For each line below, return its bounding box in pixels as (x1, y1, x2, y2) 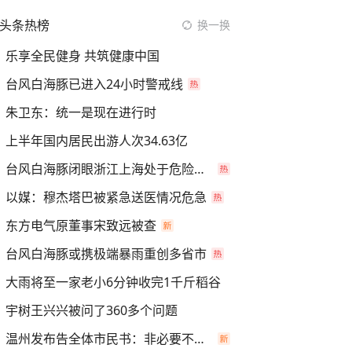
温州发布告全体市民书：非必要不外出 (194, 330, 204, 347)
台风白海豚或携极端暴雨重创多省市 (5, 245, 207, 262)
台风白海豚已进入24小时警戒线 (5, 75, 183, 93)
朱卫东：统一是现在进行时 (5, 104, 156, 121)
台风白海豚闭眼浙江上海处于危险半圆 (194, 160, 204, 178)
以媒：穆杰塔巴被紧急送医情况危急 (5, 189, 207, 206)
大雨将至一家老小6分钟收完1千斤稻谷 (5, 273, 221, 291)
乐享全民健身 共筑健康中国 (5, 47, 159, 64)
